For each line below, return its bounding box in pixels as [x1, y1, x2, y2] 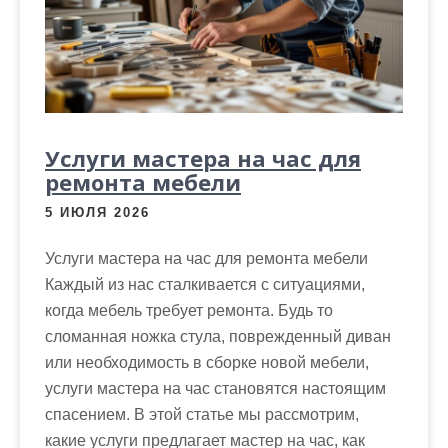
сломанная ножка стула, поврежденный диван [45, 328, 391, 346]
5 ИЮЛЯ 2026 [45, 205, 150, 221]
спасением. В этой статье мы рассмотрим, [45, 406, 359, 424]
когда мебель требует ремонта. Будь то [45, 302, 333, 320]
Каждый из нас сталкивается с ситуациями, [45, 276, 365, 294]
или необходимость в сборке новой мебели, [45, 354, 369, 372]
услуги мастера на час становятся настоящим [45, 380, 386, 398]
